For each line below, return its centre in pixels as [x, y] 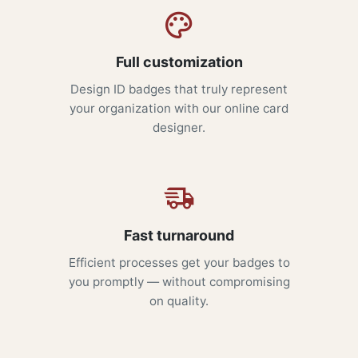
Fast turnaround [179, 236]
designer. [179, 128]
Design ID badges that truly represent [179, 89]
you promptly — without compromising [179, 282]
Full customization [179, 62]
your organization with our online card [179, 109]
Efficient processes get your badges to [179, 263]
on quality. [179, 301]
